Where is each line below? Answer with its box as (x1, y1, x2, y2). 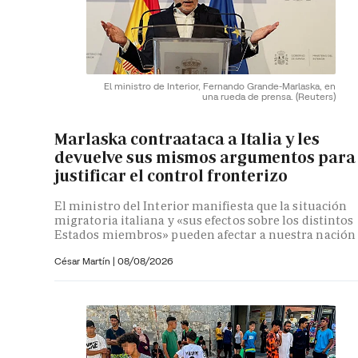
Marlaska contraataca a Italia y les (54, 129, 320, 150)
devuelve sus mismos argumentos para (54, 147, 356, 169)
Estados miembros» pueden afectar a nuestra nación (54, 226, 356, 242)
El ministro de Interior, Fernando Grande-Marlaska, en (104, 79, 336, 92)
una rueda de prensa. (202, 89, 296, 102)
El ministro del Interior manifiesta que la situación (54, 197, 348, 213)
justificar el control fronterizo (54, 165, 288, 187)
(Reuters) (296, 89, 336, 102)
